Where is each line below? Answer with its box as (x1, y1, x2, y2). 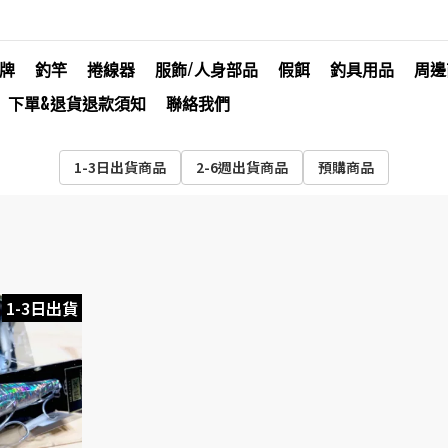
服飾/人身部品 (155, 57, 258, 81)
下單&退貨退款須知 (8, 91, 146, 115)
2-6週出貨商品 (196, 157, 288, 177)
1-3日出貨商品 (74, 157, 166, 177)
